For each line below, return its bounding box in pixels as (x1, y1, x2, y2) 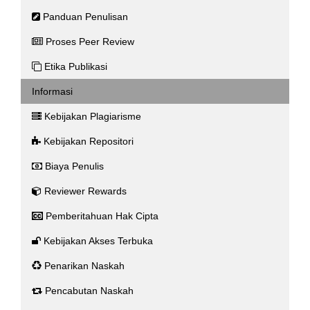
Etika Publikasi (44, 60, 107, 72)
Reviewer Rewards (44, 185, 127, 197)
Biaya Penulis (45, 160, 104, 172)
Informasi (32, 85, 73, 97)
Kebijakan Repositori (44, 135, 134, 147)
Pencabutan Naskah (45, 284, 134, 296)
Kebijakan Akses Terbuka (44, 235, 153, 246)
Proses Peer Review (46, 35, 134, 47)
